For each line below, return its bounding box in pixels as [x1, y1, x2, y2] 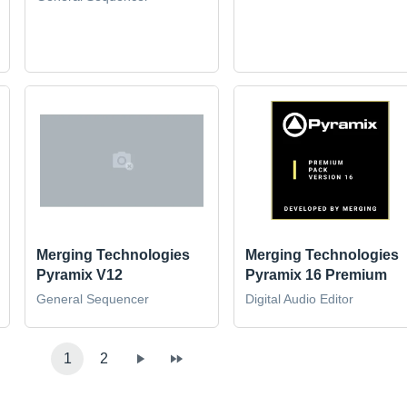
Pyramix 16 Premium [244, 266, 387, 283]
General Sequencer [36, 291, 150, 306]
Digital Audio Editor [244, 291, 353, 306]
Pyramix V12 [36, 266, 124, 283]
